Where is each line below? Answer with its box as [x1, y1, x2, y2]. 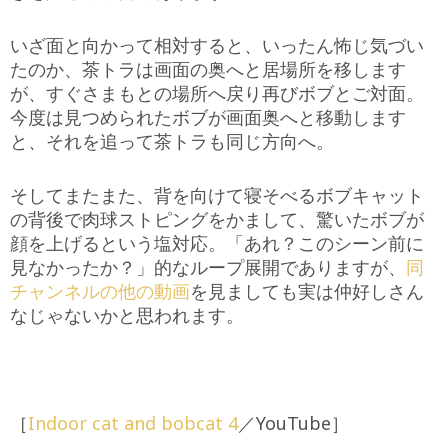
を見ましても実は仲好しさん [190, 279, 424, 304]
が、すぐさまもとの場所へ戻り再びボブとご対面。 [10, 81, 424, 106]
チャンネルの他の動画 [10, 279, 190, 304]
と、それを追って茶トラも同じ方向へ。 [10, 129, 334, 154]
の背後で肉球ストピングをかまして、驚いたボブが [10, 207, 424, 232]
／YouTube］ [238, 411, 349, 436]
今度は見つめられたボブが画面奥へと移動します [10, 105, 406, 130]
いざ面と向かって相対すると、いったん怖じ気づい [10, 33, 424, 58]
